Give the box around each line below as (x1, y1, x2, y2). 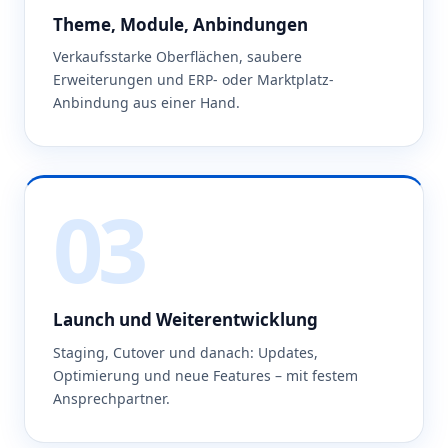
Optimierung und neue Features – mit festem (53, 365, 358, 385)
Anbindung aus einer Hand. (53, 93, 240, 113)
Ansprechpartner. (53, 388, 170, 408)
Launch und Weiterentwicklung (53, 308, 318, 332)
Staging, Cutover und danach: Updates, (53, 342, 318, 362)
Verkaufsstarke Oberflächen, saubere (53, 47, 302, 67)
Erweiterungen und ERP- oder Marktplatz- (53, 70, 334, 90)
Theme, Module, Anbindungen (53, 12, 308, 36)
